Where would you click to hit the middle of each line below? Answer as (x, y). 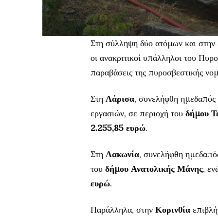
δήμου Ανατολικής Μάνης (154, 168)
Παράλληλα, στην (123, 209)
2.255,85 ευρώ (118, 127)
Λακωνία (122, 154)
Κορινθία (173, 209)
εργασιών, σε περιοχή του (138, 113)
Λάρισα (120, 98)
